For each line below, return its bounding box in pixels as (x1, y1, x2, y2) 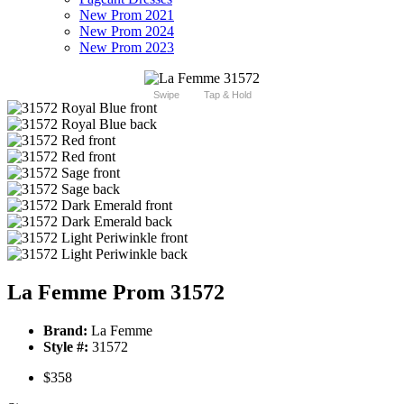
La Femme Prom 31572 (7, 280, 225, 305)
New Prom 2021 (79, 7, 174, 23)
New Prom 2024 (79, 23, 174, 40)
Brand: (43, 323, 87, 339)
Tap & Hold (203, 89, 252, 101)
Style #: (43, 339, 88, 355)
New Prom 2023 (79, 40, 174, 56)
